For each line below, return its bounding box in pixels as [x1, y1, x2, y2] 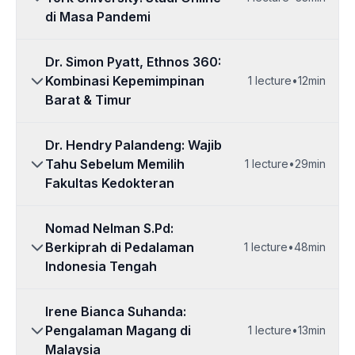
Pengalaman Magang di [45, 323, 191, 338]
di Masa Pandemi [45, 9, 151, 25]
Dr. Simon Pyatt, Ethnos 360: [45, 54, 221, 70]
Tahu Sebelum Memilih [45, 156, 185, 172]
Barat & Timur [45, 92, 132, 108]
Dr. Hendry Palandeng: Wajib [45, 137, 222, 153]
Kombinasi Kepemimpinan [45, 73, 204, 89]
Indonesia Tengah [45, 258, 157, 274]
